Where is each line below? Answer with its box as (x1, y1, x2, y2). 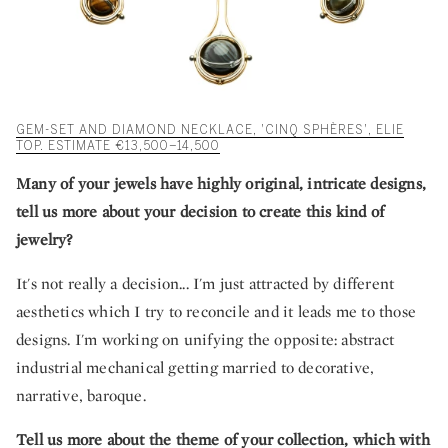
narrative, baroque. (16, 384, 146, 406)
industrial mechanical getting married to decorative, (16, 356, 375, 378)
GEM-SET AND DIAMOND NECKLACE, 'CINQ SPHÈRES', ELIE (16, 122, 404, 137)
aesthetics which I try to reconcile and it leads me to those (16, 300, 417, 322)
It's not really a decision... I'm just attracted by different (16, 272, 395, 294)
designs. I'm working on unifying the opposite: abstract (16, 328, 395, 350)
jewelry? (16, 228, 73, 250)
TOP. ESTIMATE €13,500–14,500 (16, 138, 220, 153)
